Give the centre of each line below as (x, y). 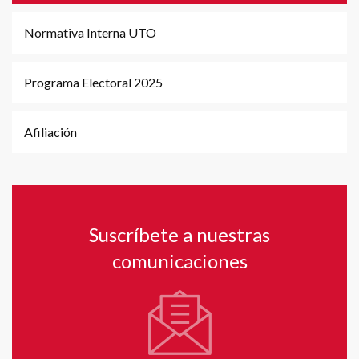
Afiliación (50, 132)
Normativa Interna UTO (90, 33)
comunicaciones (179, 261)
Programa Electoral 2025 (93, 83)
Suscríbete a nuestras (179, 235)
